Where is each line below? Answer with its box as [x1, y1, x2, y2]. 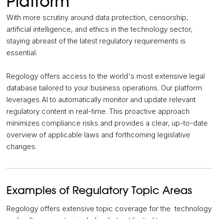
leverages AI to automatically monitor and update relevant [6, 95, 196, 105]
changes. [6, 142, 37, 152]
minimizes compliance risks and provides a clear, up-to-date [6, 118, 208, 128]
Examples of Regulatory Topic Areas [6, 185, 193, 197]
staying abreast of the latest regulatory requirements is [6, 36, 186, 46]
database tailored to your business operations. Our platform [6, 83, 202, 93]
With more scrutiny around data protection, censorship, [6, 13, 189, 22]
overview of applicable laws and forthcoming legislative [6, 130, 191, 140]
